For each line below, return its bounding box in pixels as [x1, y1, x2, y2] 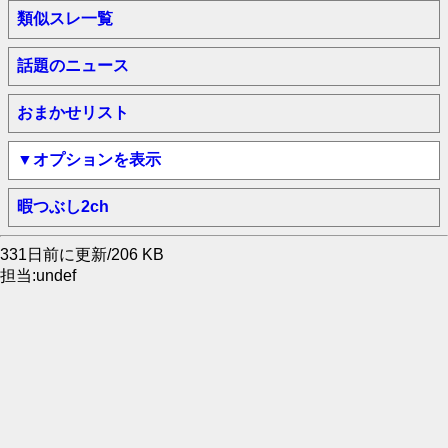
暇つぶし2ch [17, 198, 109, 215]
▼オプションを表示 [17, 151, 161, 168]
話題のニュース [17, 57, 129, 74]
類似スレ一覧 [17, 10, 113, 27]
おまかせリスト [17, 104, 129, 121]
